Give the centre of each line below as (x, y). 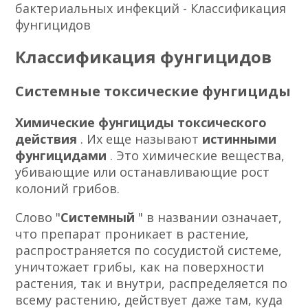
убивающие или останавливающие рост (143, 172)
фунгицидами (63, 155)
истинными (240, 139)
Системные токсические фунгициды (153, 91)
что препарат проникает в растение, (132, 233)
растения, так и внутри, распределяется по (152, 283)
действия (48, 139)
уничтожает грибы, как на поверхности (140, 266)
